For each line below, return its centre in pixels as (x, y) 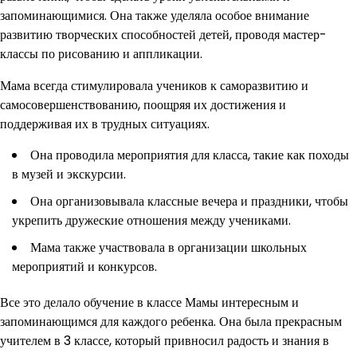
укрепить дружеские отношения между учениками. (151, 220)
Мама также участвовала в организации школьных (169, 247)
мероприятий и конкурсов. (84, 266)
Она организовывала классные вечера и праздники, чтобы (189, 201)
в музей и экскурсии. (69, 174)
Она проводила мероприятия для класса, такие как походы (190, 155)
